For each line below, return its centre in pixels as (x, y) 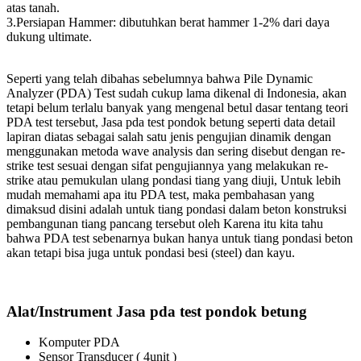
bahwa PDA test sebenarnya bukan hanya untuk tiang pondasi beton (180, 238)
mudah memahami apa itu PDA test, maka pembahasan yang (160, 194)
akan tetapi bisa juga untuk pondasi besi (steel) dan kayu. (151, 252)
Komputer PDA (79, 342)
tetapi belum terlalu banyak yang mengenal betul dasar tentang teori (177, 107)
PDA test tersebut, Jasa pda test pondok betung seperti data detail (171, 122)
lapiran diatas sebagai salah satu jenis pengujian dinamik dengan (169, 136)
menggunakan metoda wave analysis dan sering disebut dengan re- (176, 151)
